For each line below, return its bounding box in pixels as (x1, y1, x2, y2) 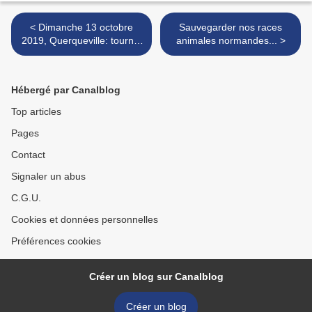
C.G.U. (11, 192, 41, 203)
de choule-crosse (43, 47, 120, 59)
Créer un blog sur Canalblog (88, 270, 224, 282)
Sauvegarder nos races (179, 21, 282, 33)
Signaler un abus (11, 170, 86, 182)
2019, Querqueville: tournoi (22, 34, 141, 46)
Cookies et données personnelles (11, 213, 158, 225)
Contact (11, 148, 45, 160)
